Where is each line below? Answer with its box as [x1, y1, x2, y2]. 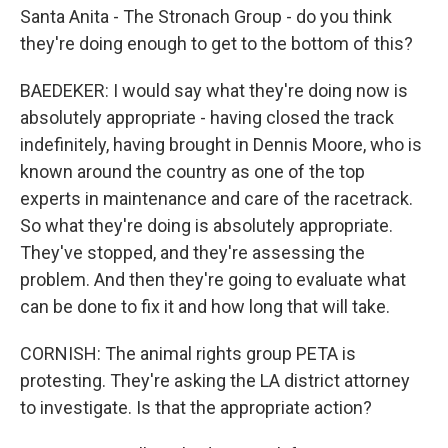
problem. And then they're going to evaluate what [20, 269, 406, 290]
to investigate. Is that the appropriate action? [20, 397, 372, 418]
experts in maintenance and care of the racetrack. [20, 188, 413, 209]
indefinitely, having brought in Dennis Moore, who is [20, 134, 422, 155]
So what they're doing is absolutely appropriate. [20, 215, 393, 236]
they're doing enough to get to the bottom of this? [20, 33, 413, 54]
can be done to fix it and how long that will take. [20, 296, 390, 317]
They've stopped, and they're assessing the [20, 242, 365, 263]
